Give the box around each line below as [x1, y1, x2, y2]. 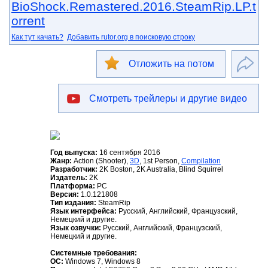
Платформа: [50, 182, 95, 191]
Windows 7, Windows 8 [63, 257, 141, 266]
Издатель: [50, 173, 87, 182]
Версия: [50, 190, 79, 199]
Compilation [181, 157, 221, 166]
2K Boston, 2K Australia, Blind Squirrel [98, 165, 223, 174]
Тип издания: [50, 199, 96, 208]
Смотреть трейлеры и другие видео [89, 93, 247, 104]
